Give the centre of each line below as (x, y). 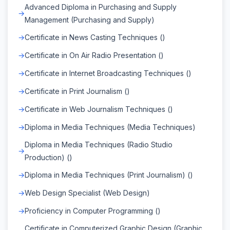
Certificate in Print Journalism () (77, 91)
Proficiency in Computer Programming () (93, 210)
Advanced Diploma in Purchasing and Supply (101, 7)
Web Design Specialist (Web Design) (87, 193)
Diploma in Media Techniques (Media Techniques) (110, 127)
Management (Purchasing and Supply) (90, 20)
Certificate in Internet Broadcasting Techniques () (108, 73)
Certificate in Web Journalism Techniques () (99, 109)
